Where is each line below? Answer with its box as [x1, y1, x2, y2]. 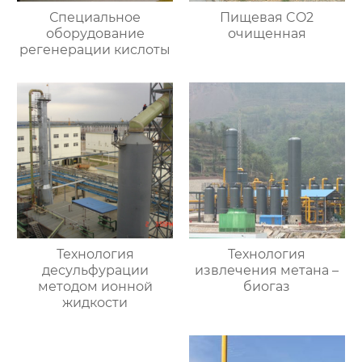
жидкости [62, 294, 128, 310]
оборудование [45, 25, 145, 41]
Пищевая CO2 [220, 9, 314, 25]
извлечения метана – [195, 262, 339, 278]
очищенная [227, 25, 306, 41]
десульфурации [41, 262, 149, 278]
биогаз [243, 278, 291, 294]
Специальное [49, 9, 141, 25]
